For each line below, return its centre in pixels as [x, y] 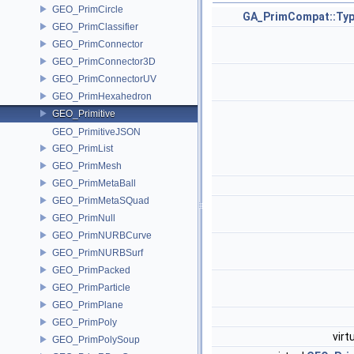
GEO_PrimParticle [91, 287]
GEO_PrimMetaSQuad [101, 200]
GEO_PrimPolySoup [96, 339]
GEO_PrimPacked [91, 270]
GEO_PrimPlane [88, 305]
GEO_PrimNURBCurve [102, 235]
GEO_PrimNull [84, 218]
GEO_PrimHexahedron [102, 96]
